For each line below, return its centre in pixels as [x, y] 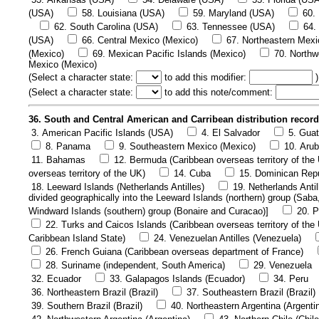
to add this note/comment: [219, 92]
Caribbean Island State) [77, 239]
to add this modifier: [205, 77]
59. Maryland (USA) [234, 13]
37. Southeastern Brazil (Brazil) [251, 293]
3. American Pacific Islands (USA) [102, 133]
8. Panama [68, 147]
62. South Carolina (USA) [106, 26]
